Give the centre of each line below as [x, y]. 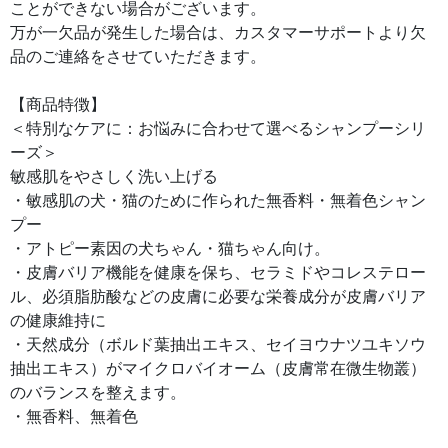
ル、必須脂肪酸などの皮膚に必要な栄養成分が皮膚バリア [218, 296]
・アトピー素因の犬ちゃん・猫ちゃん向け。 [170, 248]
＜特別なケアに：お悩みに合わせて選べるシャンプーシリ [218, 128]
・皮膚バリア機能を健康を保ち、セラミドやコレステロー [218, 272]
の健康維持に [58, 320]
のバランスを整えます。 [98, 392]
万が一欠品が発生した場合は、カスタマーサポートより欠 [218, 32]
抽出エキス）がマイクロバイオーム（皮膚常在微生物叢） [218, 368]
